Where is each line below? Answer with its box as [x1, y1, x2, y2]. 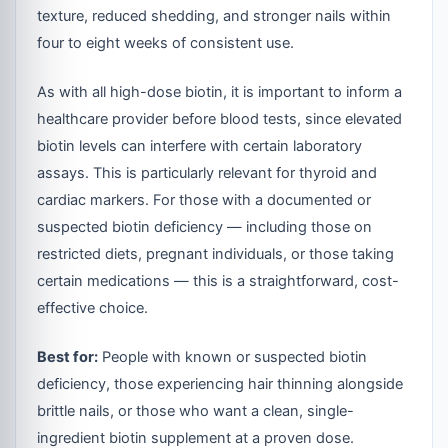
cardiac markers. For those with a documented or [37, 191, 372, 210]
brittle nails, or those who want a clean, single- [37, 401, 355, 420]
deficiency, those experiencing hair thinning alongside [37, 374, 404, 393]
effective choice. [37, 299, 149, 318]
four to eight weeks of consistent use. [37, 34, 295, 53]
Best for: [37, 347, 99, 366]
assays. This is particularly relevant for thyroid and [37, 164, 378, 183]
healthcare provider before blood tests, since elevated [37, 110, 403, 129]
